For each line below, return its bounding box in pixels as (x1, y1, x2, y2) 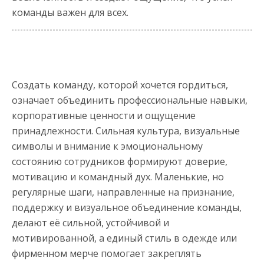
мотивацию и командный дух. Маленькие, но (12, 170, 224, 183)
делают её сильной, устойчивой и (12, 216, 169, 229)
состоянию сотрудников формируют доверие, (12, 154, 227, 168)
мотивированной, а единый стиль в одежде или (12, 231, 237, 245)
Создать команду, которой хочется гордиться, (12, 78, 228, 91)
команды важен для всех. (12, 5, 128, 19)
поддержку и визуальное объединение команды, (12, 200, 242, 214)
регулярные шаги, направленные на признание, (12, 185, 235, 199)
